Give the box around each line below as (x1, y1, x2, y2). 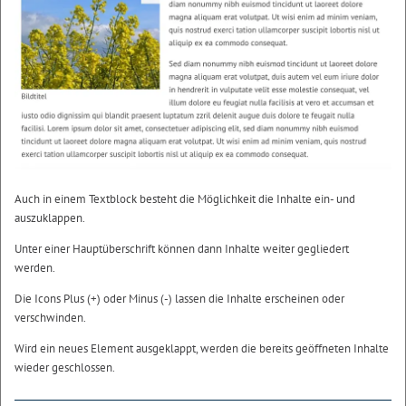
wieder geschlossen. (14, 359, 115, 375)
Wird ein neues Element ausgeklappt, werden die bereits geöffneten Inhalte (14, 340, 389, 356)
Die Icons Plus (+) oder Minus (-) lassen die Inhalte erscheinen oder (14, 290, 344, 306)
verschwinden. (14, 309, 86, 325)
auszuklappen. (14, 209, 85, 226)
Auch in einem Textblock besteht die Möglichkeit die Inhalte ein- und (14, 190, 355, 207)
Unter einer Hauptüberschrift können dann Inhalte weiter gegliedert (14, 240, 349, 256)
